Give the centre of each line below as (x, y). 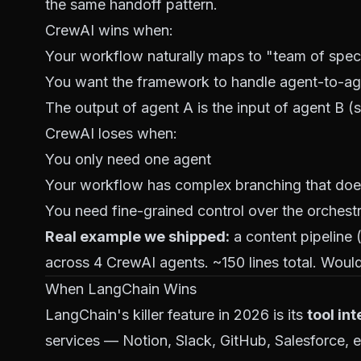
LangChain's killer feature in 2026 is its (176, 315)
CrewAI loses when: (111, 133)
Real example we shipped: (137, 237)
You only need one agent (128, 159)
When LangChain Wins (121, 289)
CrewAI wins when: (109, 30)
